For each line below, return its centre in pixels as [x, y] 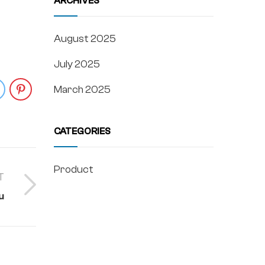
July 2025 [77, 64]
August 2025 [85, 38]
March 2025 [82, 89]
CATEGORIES [82, 131]
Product [74, 169]
